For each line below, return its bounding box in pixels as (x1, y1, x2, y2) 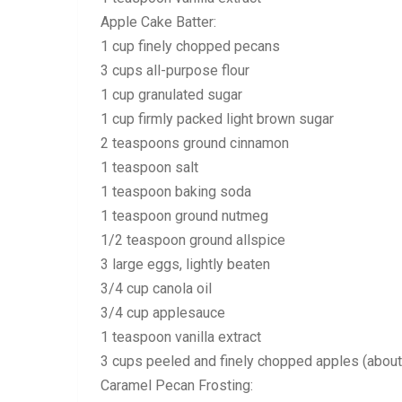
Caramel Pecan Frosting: (100, 377, 253, 394)
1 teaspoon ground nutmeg (100, 207, 268, 224)
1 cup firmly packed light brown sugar (100, 110, 334, 127)
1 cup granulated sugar (100, 86, 242, 103)
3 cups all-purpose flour (100, 62, 249, 79)
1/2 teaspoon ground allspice (100, 232, 285, 249)
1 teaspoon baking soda (100, 183, 251, 200)
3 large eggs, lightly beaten (100, 256, 270, 273)
